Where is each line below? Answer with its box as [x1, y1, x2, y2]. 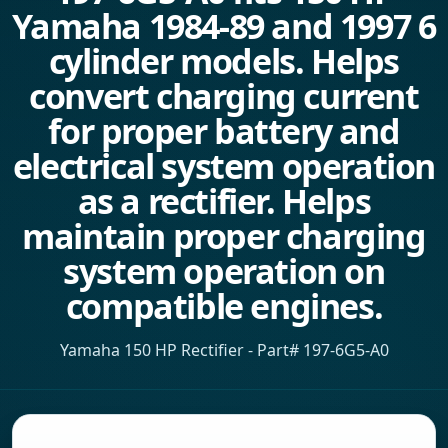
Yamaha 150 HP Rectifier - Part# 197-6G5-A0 [59, 339, 389, 361]
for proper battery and [48, 108, 400, 154]
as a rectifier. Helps [77, 178, 371, 224]
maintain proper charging [22, 213, 426, 259]
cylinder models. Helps [48, 38, 400, 84]
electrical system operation [12, 143, 436, 189]
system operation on [63, 248, 385, 294]
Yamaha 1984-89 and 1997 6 [12, 3, 436, 49]
